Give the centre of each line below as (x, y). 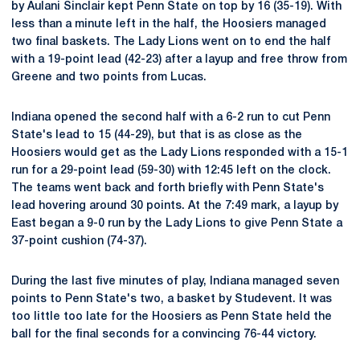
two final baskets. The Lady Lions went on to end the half (171, 42)
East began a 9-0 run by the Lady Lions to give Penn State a (177, 224)
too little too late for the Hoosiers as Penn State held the (172, 317)
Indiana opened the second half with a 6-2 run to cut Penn (171, 118)
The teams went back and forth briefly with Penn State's (168, 188)
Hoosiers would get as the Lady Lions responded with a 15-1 (180, 153)
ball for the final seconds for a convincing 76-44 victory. (164, 335)
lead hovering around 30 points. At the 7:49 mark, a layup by (175, 206)
